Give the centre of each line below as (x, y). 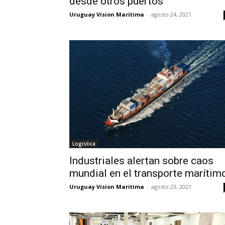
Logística (84, 143)
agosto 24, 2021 (171, 15)
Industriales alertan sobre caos (141, 160)
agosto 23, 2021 (171, 186)
